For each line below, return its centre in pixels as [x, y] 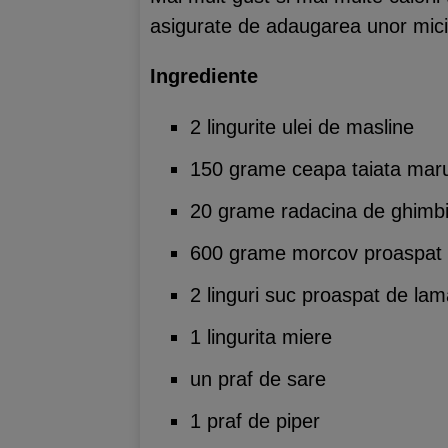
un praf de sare [258, 379]
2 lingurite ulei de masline [302, 127]
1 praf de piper [255, 421]
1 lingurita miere [261, 337]
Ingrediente [204, 76]
